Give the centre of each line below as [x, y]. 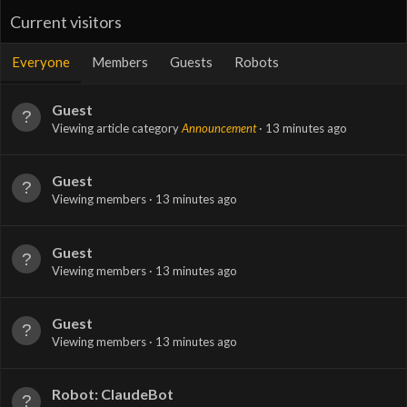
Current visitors [66, 21]
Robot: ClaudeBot [113, 394]
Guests [191, 61]
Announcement [219, 128]
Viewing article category [117, 128]
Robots [257, 61]
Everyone [41, 61]
